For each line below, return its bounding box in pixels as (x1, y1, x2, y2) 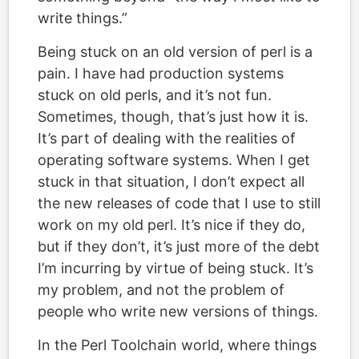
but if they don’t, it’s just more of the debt (38, 238, 320, 255)
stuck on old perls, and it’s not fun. (38, 87, 272, 103)
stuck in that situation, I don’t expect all (38, 173, 305, 190)
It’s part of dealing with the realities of (38, 130, 296, 147)
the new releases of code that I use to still (38, 195, 321, 212)
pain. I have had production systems (38, 65, 284, 82)
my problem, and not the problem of (38, 281, 284, 298)
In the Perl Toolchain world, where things (38, 337, 317, 353)
